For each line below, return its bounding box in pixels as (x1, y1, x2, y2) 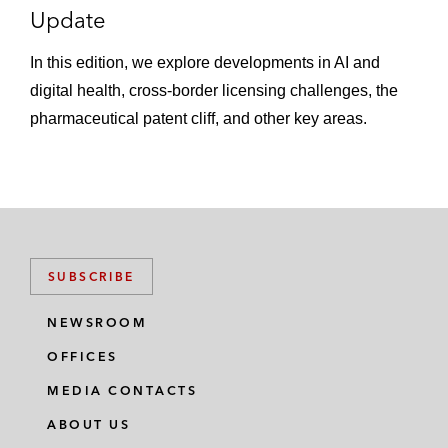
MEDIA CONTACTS (47, 383, 197, 398)
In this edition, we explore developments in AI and (30, 53, 380, 71)
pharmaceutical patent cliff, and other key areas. (30, 109, 367, 127)
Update (30, 5, 106, 34)
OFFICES (47, 349, 118, 364)
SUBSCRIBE (48, 269, 135, 284)
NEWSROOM (47, 315, 147, 330)
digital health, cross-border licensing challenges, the (30, 81, 398, 99)
